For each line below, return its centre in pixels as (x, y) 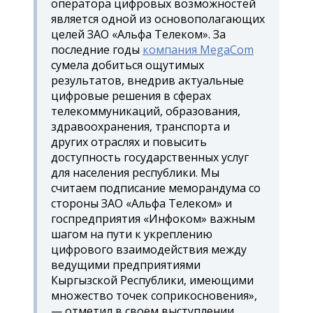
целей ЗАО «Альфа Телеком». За (138, 34)
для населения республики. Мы (135, 172)
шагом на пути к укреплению (132, 234)
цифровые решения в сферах (131, 95)
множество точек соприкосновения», (154, 295)
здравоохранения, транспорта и (140, 126)
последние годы (97, 49)
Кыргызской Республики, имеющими (152, 280)
